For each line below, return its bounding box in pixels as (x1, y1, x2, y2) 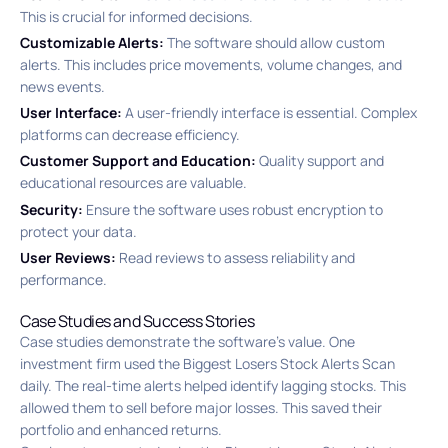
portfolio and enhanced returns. (20, 419, 222, 439)
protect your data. (20, 221, 137, 241)
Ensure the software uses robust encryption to (83, 199, 383, 219)
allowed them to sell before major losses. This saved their (20, 397, 382, 417)
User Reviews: (20, 247, 116, 267)
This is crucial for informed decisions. (20, 6, 253, 26)
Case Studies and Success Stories (20, 309, 255, 332)
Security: (20, 199, 83, 219)
